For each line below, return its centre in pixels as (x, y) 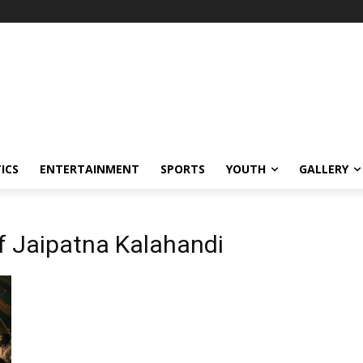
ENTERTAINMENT (90, 169)
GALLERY (324, 169)
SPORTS (183, 169)
